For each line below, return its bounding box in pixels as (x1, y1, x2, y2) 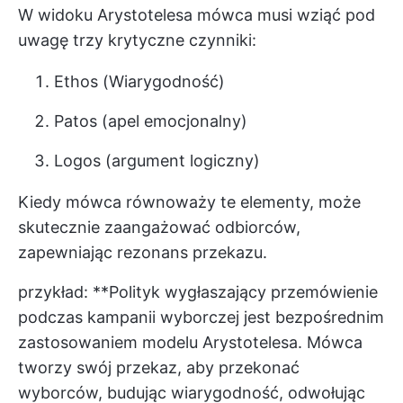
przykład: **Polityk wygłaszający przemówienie (18, 282, 378, 301)
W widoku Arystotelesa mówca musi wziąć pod (18, 5, 375, 24)
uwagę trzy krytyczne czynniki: (18, 31, 256, 49)
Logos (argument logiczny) (54, 151, 260, 170)
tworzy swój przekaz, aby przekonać (18, 358, 300, 377)
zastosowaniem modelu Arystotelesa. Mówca (18, 333, 363, 352)
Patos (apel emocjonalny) (54, 112, 247, 130)
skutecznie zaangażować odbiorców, (18, 218, 300, 237)
